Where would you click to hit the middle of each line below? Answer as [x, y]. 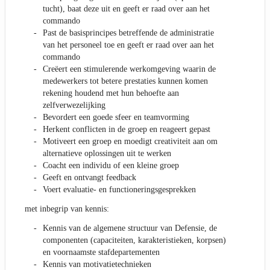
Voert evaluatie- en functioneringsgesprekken [119, 190]
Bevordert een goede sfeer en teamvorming [116, 118]
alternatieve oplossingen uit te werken [107, 154]
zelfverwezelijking [74, 105]
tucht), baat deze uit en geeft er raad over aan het [126, 9]
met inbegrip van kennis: [67, 209]
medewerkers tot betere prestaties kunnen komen [125, 81]
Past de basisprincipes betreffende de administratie [128, 33]
